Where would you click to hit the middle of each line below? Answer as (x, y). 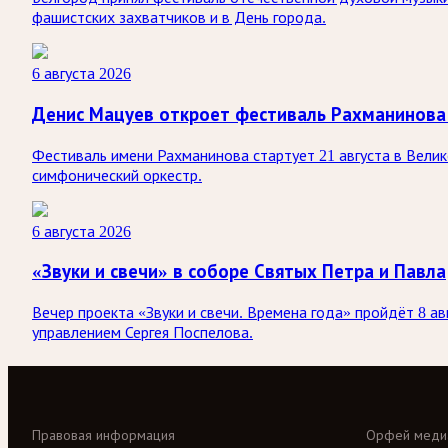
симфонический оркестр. (117, 175)
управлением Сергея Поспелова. (142, 333)
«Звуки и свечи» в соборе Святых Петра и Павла (239, 272)
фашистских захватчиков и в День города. (179, 18)
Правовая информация (103, 435)
